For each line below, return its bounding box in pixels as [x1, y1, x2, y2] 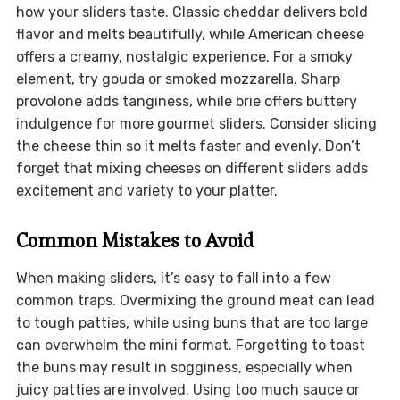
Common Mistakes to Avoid [15, 228, 254, 254]
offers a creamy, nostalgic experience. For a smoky [15, 48, 353, 66]
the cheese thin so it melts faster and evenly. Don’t [15, 137, 361, 155]
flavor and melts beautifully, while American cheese [15, 26, 364, 44]
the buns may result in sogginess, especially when [15, 359, 353, 377]
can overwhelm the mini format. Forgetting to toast [15, 337, 365, 354]
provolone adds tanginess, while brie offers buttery [15, 93, 357, 111]
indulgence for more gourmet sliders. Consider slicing [15, 115, 377, 133]
